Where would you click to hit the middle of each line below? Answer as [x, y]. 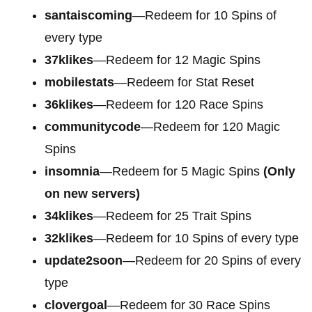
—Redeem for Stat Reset [184, 82]
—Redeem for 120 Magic [210, 126]
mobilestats [79, 82]
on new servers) [92, 193]
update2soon [84, 260]
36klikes [69, 104]
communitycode [93, 126]
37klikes [69, 60]
